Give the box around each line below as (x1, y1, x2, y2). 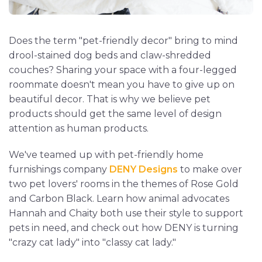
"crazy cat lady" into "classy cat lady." (9, 237, 176, 249)
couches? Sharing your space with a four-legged (9, 64, 237, 76)
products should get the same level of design (9, 108, 222, 120)
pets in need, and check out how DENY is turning (9, 222, 239, 234)
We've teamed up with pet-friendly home (9, 149, 204, 161)
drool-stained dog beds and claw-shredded (9, 50, 211, 61)
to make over (178, 164, 242, 175)
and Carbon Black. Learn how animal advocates (9, 193, 229, 205)
